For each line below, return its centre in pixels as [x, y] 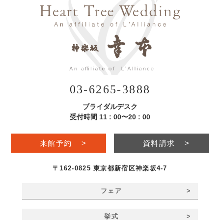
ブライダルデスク [110, 107]
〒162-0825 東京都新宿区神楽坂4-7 [110, 168]
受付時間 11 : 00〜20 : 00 [110, 117]
